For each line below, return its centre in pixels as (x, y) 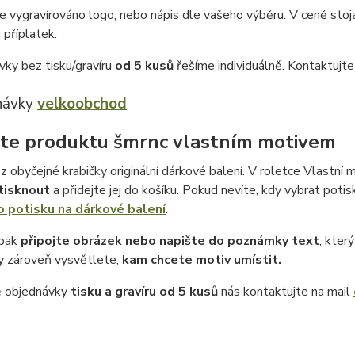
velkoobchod (82, 104)
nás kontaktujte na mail (285, 292)
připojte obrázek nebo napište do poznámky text (170, 241)
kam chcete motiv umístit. (201, 260)
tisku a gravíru (113, 292)
